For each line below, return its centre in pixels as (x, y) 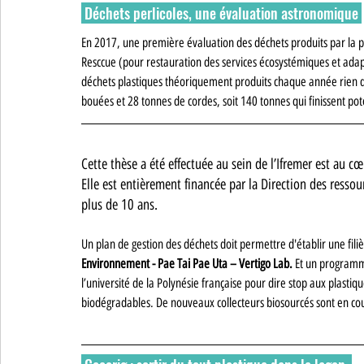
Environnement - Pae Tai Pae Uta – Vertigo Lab (185, 263)
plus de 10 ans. (121, 204)
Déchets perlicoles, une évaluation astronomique (223, 13)
